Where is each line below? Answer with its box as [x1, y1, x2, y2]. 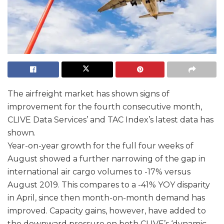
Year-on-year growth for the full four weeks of [7, 141, 193, 151]
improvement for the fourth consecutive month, [7, 102, 202, 112]
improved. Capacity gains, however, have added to [7, 206, 206, 216]
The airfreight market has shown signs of [7, 89, 169, 99]
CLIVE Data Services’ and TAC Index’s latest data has [7, 115, 213, 125]
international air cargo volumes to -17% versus [7, 167, 190, 177]
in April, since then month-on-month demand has [7, 193, 205, 203]
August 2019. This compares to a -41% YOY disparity [7, 180, 210, 190]
